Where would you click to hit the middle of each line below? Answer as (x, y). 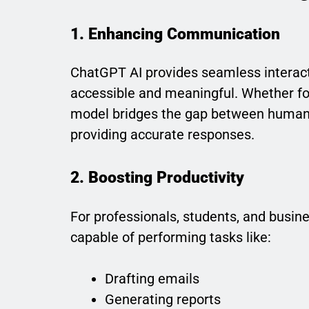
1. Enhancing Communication (175, 33)
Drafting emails (152, 278)
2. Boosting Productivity (157, 178)
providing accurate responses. (162, 135)
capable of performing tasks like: (171, 237)
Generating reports (163, 299)
